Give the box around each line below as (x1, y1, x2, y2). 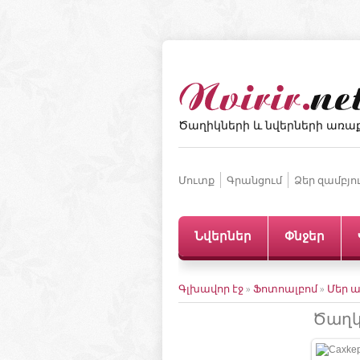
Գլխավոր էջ (178, 281, 243, 296)
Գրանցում (227, 173, 282, 187)
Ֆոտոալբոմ (253, 281, 320, 296)
